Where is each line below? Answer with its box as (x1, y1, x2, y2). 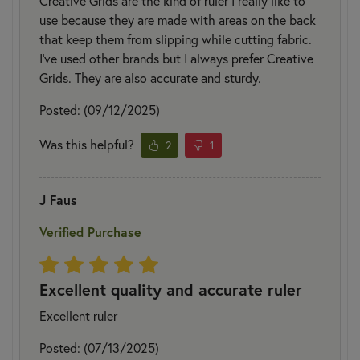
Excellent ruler (39, 306, 117, 324)
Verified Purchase (39, 223, 141, 240)
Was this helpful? (39, 136, 134, 153)
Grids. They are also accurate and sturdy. (39, 68, 261, 86)
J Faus (39, 190, 77, 208)
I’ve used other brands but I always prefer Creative (39, 49, 313, 67)
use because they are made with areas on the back (39, 10, 316, 28)
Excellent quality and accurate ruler (39, 278, 302, 301)
